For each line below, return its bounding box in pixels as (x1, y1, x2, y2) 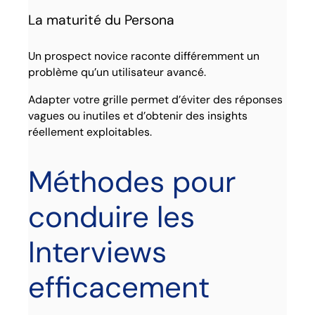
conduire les (28, 197, 195, 236)
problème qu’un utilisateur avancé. (28, 65, 207, 80)
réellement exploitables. (28, 124, 153, 139)
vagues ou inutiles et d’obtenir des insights (28, 108, 248, 123)
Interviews (28, 232, 167, 271)
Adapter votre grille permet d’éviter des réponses (28, 91, 283, 107)
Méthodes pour (28, 162, 237, 201)
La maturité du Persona (28, 11, 175, 30)
